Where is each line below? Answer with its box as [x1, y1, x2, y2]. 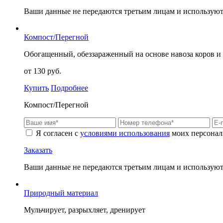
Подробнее [51, 84, 88, 93]
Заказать [24, 146, 52, 155]
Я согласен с [34, 129, 80, 138]
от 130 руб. [24, 67, 61, 76]
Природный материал [24, 189, 98, 198]
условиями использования [80, 129, 170, 138]
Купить [24, 84, 49, 93]
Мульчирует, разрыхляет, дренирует [24, 206, 145, 215]
